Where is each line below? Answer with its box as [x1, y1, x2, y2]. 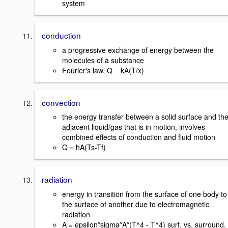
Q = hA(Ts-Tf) [62, 142, 106, 153]
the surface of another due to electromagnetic [62, 198, 209, 209]
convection [42, 96, 80, 108]
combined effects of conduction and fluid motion [62, 132, 215, 142]
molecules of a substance [62, 54, 144, 65]
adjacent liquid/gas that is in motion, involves [62, 122, 205, 132]
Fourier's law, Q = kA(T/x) [62, 65, 144, 75]
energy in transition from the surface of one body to [62, 188, 227, 199]
